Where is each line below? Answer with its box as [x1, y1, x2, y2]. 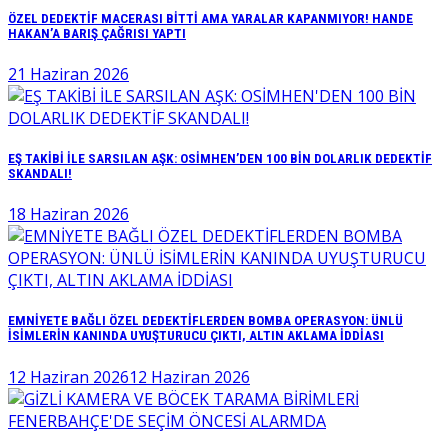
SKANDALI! [8, 165, 72, 181]
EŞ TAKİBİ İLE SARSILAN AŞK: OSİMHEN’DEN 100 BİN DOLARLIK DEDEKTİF [8, 150, 432, 166]
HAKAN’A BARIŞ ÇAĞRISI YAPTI [8, 25, 186, 41]
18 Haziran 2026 [8, 203, 129, 226]
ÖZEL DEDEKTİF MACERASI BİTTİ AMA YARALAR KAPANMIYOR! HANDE [8, 10, 413, 26]
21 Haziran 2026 [8, 62, 129, 85]
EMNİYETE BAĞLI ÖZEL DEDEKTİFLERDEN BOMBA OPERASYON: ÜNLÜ [8, 313, 403, 329]
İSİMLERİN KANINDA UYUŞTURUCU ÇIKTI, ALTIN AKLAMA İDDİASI [8, 328, 384, 344]
